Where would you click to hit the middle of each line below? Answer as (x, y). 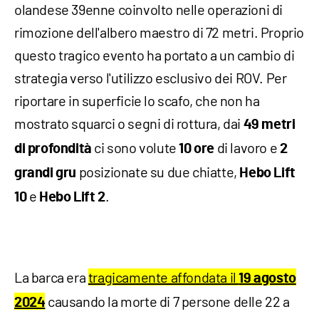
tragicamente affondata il (163, 277)
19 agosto (267, 279)
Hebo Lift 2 (72, 198)
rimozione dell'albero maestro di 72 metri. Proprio (159, 32)
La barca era (51, 277)
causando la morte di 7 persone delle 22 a (167, 302)
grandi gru (45, 173)
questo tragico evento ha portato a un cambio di (155, 55)
